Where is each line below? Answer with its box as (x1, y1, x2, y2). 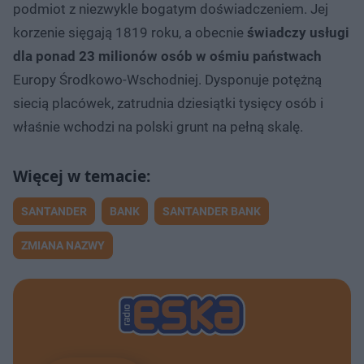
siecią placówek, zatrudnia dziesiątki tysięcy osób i (13, 94, 323, 111)
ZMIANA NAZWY (21, 238, 105, 252)
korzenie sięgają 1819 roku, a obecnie (13, 24, 247, 41)
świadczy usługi (247, 24, 349, 41)
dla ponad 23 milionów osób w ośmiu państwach (13, 47, 322, 64)
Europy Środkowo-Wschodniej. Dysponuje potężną (13, 71, 322, 88)
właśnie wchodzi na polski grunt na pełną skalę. (13, 118, 303, 135)
